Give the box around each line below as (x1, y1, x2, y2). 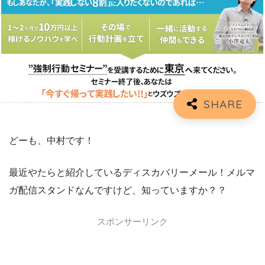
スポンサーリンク (97, 215, 168, 227)
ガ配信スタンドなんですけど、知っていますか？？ (9, 185, 227, 195)
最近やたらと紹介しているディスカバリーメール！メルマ (9, 167, 255, 177)
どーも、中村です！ (9, 135, 94, 146)
